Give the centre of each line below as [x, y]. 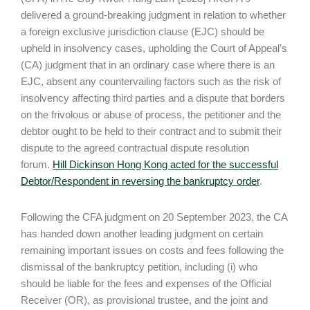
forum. [37, 164]
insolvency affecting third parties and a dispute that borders [153, 98]
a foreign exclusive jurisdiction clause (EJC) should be [143, 31]
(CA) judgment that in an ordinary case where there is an [148, 65]
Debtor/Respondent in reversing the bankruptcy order [140, 181]
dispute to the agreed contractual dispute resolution [135, 148]
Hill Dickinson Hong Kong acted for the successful [165, 164]
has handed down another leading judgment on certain [142, 234]
